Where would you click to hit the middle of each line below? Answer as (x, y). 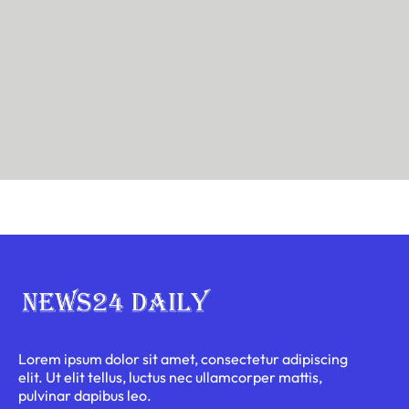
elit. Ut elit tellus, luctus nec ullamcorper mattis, (170, 377)
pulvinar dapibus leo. (85, 395)
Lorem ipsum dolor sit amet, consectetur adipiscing (183, 358)
